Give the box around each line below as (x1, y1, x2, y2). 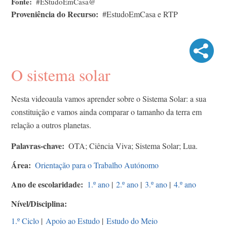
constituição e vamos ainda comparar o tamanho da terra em (11, 106, 202, 117)
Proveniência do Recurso (11, 8, 96, 20)
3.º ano (145, 178, 167, 190)
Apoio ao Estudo (46, 215, 100, 226)
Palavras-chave (11, 139, 62, 152)
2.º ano (116, 178, 138, 190)
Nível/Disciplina (11, 197, 64, 209)
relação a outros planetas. (11, 119, 94, 130)
